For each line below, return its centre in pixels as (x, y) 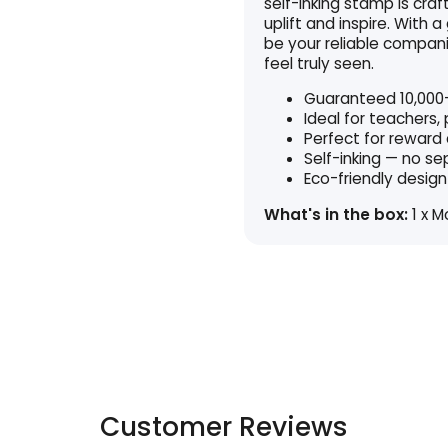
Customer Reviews (224, 426)
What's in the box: (336, 214)
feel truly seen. (319, 63)
